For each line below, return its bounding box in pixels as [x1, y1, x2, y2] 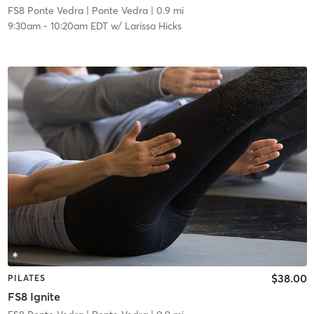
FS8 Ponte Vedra [7, 4, 83, 18]
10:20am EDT [50, 20, 108, 33]
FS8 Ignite [7, 289, 60, 303]
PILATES [7, 273, 46, 284]
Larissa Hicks [124, 20, 182, 33]
